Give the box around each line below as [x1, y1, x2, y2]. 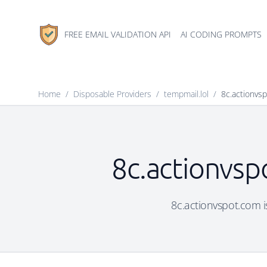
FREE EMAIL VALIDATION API [64, 29, 171, 40]
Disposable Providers [73, 88, 151, 100]
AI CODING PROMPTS [181, 29, 262, 40]
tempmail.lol [164, 88, 209, 100]
